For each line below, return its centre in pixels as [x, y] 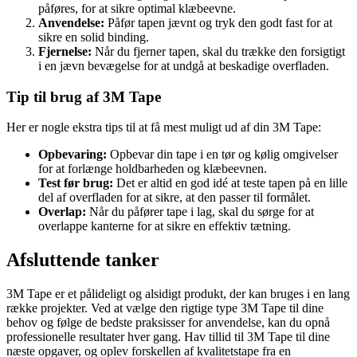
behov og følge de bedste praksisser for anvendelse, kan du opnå [168, 323]
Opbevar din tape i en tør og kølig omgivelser [222, 155]
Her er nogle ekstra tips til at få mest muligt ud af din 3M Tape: [164, 127]
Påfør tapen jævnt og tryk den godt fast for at [218, 22]
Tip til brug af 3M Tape [84, 96]
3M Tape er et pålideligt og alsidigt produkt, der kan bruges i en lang [178, 294]
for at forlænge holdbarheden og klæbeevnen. [153, 169]
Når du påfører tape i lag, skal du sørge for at [200, 212]
